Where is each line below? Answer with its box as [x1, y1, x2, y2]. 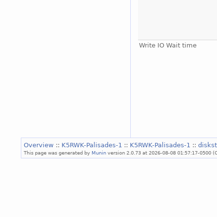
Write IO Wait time [139, 41, 197, 49]
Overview [24, 141, 56, 149]
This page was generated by [24, 149, 92, 155]
